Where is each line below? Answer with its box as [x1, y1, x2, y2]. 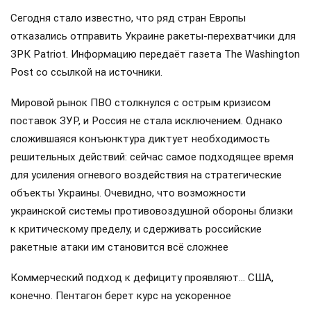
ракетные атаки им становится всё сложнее [10, 241, 228, 254]
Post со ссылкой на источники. [10, 65, 162, 78]
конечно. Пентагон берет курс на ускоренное [10, 289, 231, 303]
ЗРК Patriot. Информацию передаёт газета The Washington [10, 47, 300, 60]
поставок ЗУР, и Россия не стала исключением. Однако [10, 115, 283, 128]
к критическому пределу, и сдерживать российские [10, 223, 262, 236]
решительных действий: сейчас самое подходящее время [10, 151, 294, 164]
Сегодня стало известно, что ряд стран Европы [10, 11, 246, 24]
